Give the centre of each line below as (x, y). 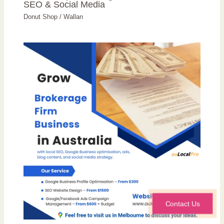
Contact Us (182, 203)
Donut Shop (41, 17)
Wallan (73, 17)
